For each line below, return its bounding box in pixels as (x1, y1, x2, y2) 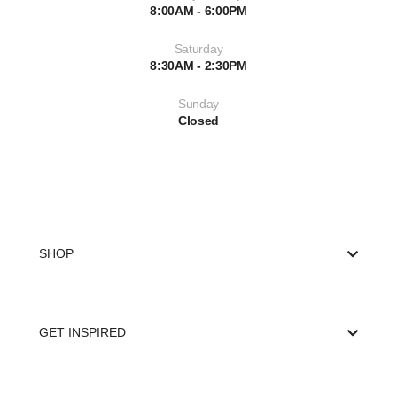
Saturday (174, 42, 223, 56)
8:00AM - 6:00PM (150, 4, 247, 18)
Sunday (177, 97, 220, 111)
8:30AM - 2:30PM (150, 58, 247, 73)
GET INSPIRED (39, 325, 126, 339)
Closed (177, 113, 220, 128)
